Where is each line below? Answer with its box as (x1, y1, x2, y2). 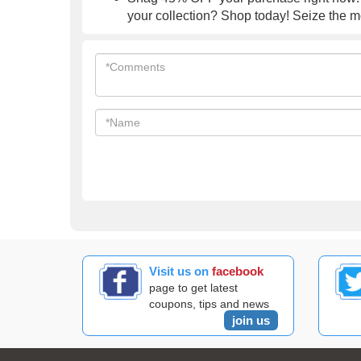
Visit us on (149, 264, 213, 278)
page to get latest (149, 281, 239, 294)
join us (231, 313, 270, 327)
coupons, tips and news (149, 297, 270, 310)
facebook (212, 264, 264, 278)
